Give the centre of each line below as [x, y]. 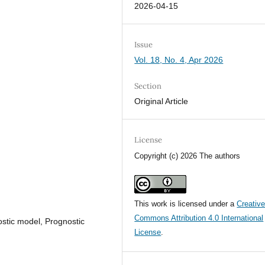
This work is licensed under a [186, 203]
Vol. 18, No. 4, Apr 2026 [179, 59]
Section [148, 86]
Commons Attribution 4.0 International [199, 218]
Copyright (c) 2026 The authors [188, 156]
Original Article [161, 101]
